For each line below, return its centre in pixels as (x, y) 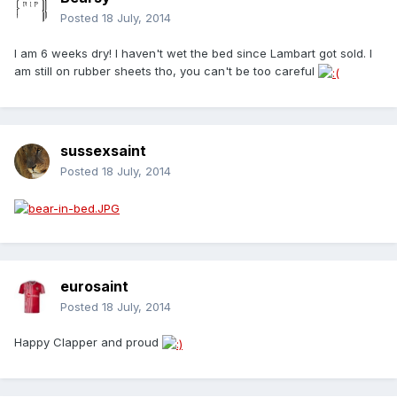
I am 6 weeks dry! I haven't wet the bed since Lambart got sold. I (193, 54)
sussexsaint (103, 151)
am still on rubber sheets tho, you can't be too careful (166, 71)
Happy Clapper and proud (88, 343)
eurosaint (94, 287)
